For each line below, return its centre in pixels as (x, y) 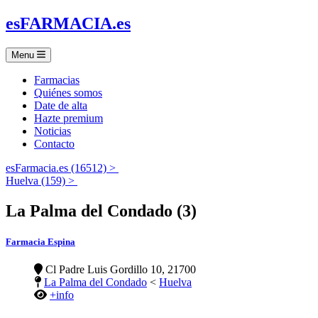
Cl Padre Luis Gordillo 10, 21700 (119, 270)
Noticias (53, 131)
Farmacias (57, 79)
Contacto (54, 143)
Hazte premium (68, 118)
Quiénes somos (68, 92)
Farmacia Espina (40, 241)
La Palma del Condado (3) (101, 210)
